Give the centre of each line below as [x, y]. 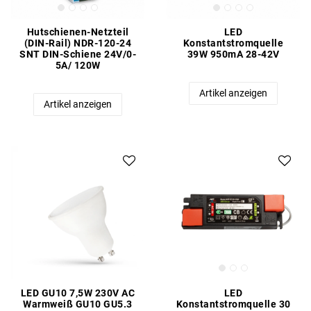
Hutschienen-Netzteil [78, 32]
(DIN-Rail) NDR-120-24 [78, 43]
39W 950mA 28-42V [233, 54]
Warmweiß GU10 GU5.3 [78, 304]
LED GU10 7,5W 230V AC [78, 293]
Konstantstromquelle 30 [233, 304]
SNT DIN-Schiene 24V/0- [78, 54]
